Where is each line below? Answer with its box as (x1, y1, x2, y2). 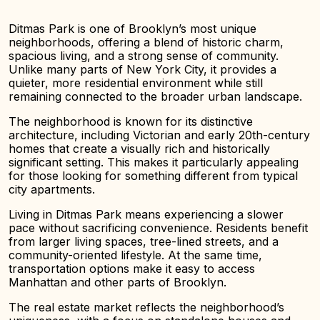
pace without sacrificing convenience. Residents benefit (9, 221, 308, 235)
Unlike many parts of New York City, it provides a (9, 62, 276, 76)
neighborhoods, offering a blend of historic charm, (9, 35, 284, 49)
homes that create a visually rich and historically (9, 141, 270, 156)
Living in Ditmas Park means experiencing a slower (9, 207, 284, 221)
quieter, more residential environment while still (9, 76, 263, 90)
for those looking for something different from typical (9, 169, 298, 183)
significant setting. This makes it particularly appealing (9, 155, 299, 169)
